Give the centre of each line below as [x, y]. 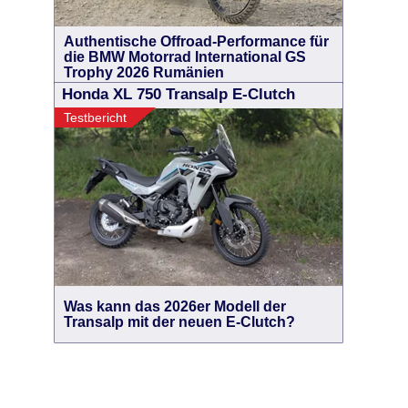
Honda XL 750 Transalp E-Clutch [178, 94]
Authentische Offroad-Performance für [196, 41]
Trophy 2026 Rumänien [144, 72]
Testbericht [95, 117]
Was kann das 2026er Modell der [175, 306]
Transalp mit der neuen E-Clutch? [179, 322]
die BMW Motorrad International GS [185, 57]
